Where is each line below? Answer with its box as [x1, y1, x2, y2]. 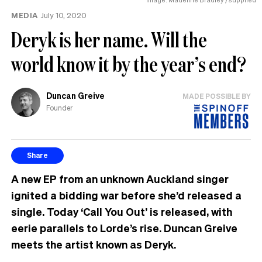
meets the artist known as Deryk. [11, 237, 176, 251]
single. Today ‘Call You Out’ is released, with [11, 204, 232, 218]
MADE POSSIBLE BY [182, 91, 251, 101]
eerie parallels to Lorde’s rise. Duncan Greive [11, 220, 237, 235]
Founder [46, 104, 73, 113]
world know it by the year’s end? [11, 50, 246, 78]
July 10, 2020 [40, 9, 87, 20]
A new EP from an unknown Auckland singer [11, 171, 229, 185]
